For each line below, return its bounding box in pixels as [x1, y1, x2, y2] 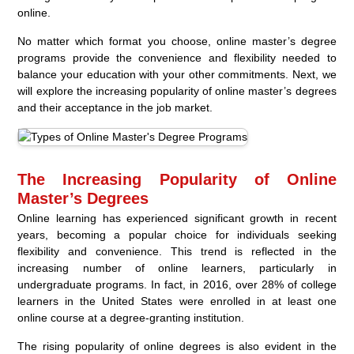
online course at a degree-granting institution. [17, 311, 245, 325]
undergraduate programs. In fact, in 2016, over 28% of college [17, 278, 337, 292]
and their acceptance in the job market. [17, 101, 213, 115]
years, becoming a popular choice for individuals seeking [17, 228, 337, 242]
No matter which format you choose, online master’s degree [17, 35, 337, 48]
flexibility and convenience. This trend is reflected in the [17, 245, 337, 258]
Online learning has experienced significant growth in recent [17, 212, 337, 225]
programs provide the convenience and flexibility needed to [17, 51, 337, 65]
